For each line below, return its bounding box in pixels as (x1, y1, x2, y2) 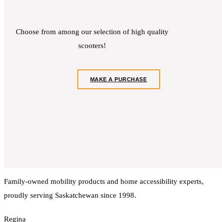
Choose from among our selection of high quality (15, 28, 168, 36)
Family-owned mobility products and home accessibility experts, (4, 177, 204, 186)
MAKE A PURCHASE (90, 76, 147, 83)
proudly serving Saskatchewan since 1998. (4, 191, 136, 200)
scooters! (78, 42, 106, 50)
